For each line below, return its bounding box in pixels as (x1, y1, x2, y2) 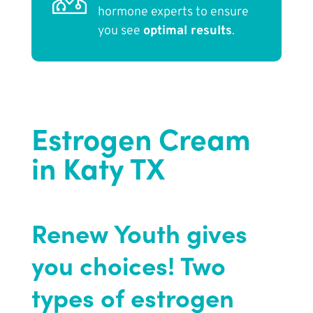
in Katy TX (31, 146, 165, 188)
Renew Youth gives (31, 214, 247, 251)
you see (97, 23, 143, 40)
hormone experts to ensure (97, 4, 249, 21)
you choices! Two (31, 247, 226, 283)
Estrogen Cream (31, 117, 251, 159)
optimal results (143, 23, 232, 40)
